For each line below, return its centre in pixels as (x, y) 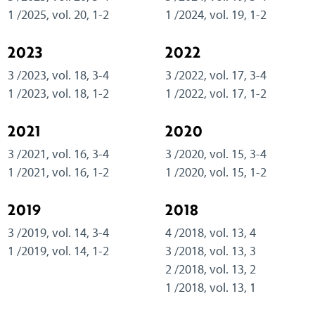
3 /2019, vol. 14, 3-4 (58, 232)
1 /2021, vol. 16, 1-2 (58, 172)
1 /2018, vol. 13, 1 (210, 287)
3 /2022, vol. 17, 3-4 (216, 75)
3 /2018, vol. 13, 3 (210, 250)
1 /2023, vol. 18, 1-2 (58, 93)
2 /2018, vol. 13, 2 (210, 269)
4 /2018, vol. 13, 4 (210, 232)
